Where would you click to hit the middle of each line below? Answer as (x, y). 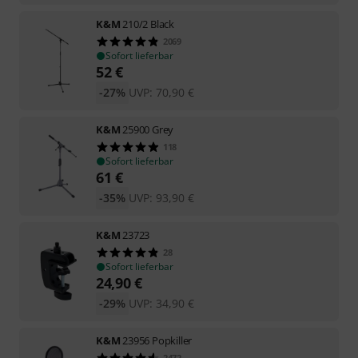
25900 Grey (148, 129)
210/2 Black (149, 24)
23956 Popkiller (157, 340)
